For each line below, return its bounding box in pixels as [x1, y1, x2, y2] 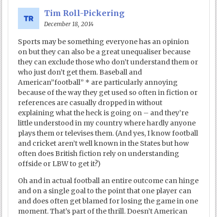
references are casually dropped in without [18, 98, 163, 108]
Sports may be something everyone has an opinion [18, 37, 189, 46]
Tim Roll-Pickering [44, 8, 125, 18]
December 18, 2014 [44, 20, 94, 28]
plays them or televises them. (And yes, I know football [18, 129, 199, 138]
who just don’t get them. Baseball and [18, 68, 142, 77]
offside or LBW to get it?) [18, 159, 101, 169]
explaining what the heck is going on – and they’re [18, 108, 189, 118]
